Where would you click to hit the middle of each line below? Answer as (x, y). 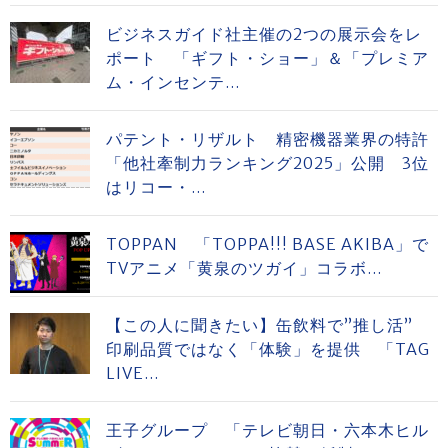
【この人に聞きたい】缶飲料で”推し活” (268, 324)
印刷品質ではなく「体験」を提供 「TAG (268, 348)
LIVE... (132, 372)
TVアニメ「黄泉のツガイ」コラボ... (244, 267)
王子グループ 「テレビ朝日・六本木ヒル (267, 429)
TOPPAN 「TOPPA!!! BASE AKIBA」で (267, 243)
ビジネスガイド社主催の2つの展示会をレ (264, 33)
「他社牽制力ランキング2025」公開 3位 (267, 162)
